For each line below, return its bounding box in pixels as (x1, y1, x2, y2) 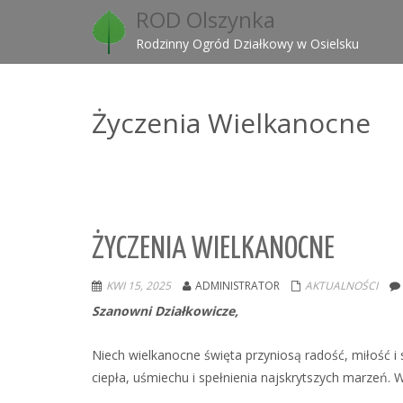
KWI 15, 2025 (106, 278, 171, 293)
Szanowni (92, 302, 155, 319)
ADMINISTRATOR (195, 278, 280, 293)
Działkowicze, (155, 302, 238, 319)
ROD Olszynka (136, 4, 276, 34)
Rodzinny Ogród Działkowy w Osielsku (136, 35, 360, 52)
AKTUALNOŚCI (305, 278, 378, 293)
